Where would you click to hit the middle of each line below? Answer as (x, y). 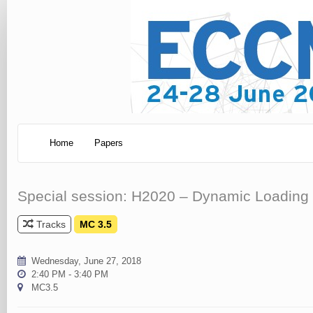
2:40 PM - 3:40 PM (70, 274)
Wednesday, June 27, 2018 (86, 261)
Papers (109, 143)
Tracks (50, 224)
